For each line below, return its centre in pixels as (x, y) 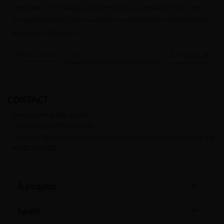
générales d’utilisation (46, 33)
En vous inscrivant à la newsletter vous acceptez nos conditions (110, 20)
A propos (37, 185)
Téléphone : (31, 126)
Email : (23, 115)
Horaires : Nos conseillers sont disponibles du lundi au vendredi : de (114, 137)
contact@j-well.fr (61, 115)
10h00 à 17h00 (34, 148)
